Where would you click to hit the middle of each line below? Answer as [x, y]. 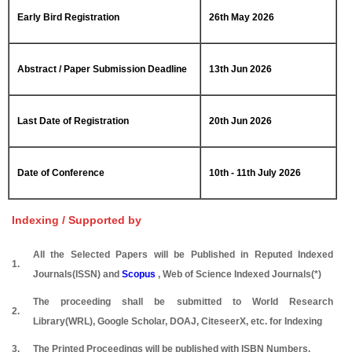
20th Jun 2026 [240, 121]
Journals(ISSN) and [77, 275]
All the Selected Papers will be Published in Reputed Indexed [183, 255]
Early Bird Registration [68, 18]
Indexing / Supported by [77, 220]
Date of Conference [61, 173]
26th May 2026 [242, 18]
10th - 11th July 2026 [255, 173]
